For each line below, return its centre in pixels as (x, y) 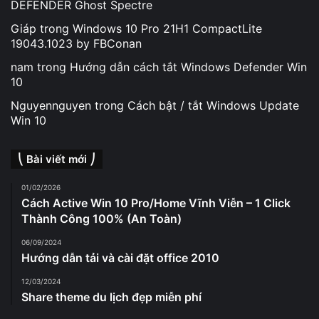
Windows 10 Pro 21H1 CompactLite (167, 28)
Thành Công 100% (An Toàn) (101, 218)
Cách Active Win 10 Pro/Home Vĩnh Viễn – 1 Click (156, 203)
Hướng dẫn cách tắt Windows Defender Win (188, 67)
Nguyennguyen (51, 105)
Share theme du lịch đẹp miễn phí (111, 297)
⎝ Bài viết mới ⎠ (57, 159)
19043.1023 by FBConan (76, 43)
